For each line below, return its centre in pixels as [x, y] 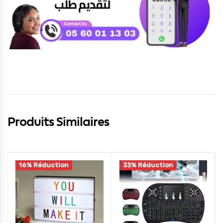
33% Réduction [148, 165]
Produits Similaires [58, 121]
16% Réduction [44, 165]
